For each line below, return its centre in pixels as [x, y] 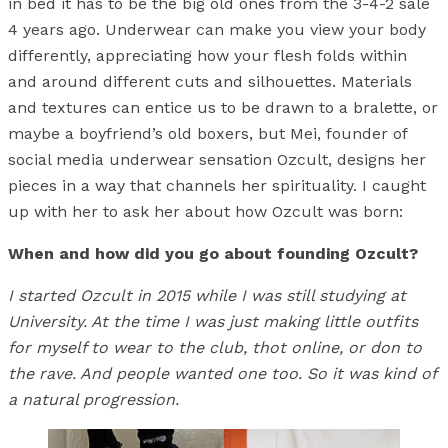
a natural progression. [93, 399]
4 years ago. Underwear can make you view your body [217, 29]
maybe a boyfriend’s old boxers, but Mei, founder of [207, 133]
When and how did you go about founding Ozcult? [213, 253]
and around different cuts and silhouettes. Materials [210, 81]
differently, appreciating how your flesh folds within [207, 55]
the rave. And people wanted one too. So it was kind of [222, 373]
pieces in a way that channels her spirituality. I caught [217, 185]
